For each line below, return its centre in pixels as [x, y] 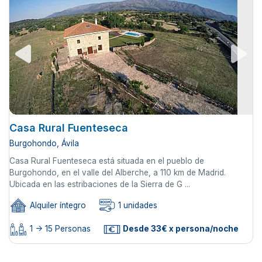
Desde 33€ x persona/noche [180, 229]
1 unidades [137, 206]
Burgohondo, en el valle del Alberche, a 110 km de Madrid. [118, 173]
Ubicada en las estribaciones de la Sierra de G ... [100, 185]
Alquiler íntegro [57, 206]
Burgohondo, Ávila [44, 144]
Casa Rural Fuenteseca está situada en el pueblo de [107, 161]
